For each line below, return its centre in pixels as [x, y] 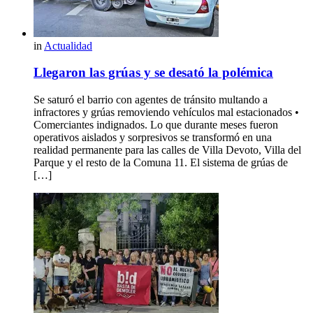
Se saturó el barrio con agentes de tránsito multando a [151, 100]
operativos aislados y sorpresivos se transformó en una [153, 138]
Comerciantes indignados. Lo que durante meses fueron [156, 125]
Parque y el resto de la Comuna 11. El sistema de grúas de [161, 163]
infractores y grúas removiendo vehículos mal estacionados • [166, 112]
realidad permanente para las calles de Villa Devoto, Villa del [167, 150]
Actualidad [68, 45]
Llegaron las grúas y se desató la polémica [153, 73]
